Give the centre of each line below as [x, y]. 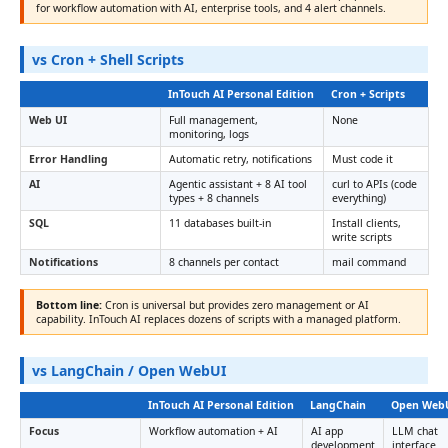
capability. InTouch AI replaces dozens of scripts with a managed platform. [218, 319]
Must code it [362, 159]
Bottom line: [69, 305]
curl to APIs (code [374, 184]
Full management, [213, 120]
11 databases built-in [220, 223]
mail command [369, 262]
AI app [327, 431]
